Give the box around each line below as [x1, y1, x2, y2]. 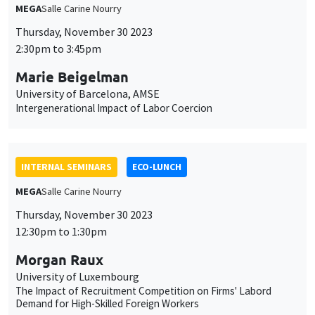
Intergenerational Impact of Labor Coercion [15, 101, 212, 115]
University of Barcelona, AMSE [15, 86, 160, 101]
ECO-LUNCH [132, 160, 181, 173]
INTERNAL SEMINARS [21, 160, 112, 173]
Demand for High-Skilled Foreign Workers [15, 296, 199, 310]
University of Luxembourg [15, 269, 139, 283]
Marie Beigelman [15, 67, 129, 86]
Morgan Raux [15, 250, 103, 269]
